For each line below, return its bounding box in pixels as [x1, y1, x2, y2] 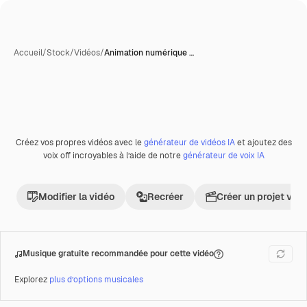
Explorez [14, 274, 49, 285]
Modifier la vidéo [38, 191, 114, 203]
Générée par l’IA [61, 136, 125, 147]
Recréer [147, 191, 184, 203]
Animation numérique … [104, 47, 194, 58]
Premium [29, 141, 65, 153]
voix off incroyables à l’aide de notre [42, 150, 183, 161]
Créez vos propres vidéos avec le [15, 137, 144, 148]
